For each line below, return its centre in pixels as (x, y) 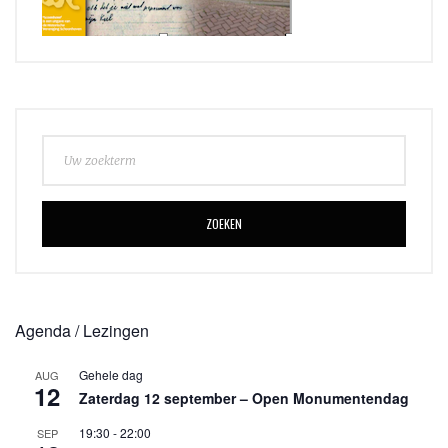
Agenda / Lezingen (82, 331)
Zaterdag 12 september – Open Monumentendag (244, 398)
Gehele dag (111, 375)
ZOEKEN (224, 224)
